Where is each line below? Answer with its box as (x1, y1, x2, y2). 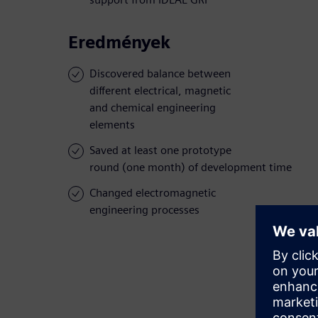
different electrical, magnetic (89, 84, 231, 98)
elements (89, 118, 135, 132)
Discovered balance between (89, 67, 231, 81)
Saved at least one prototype (89, 143, 231, 158)
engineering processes (89, 203, 199, 217)
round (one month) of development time (89, 160, 292, 175)
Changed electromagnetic (89, 186, 216, 200)
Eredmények (68, 32, 170, 53)
